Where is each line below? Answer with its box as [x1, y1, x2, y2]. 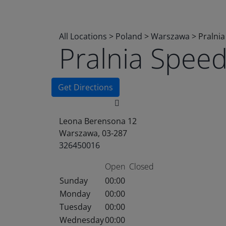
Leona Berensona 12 [59, 116, 137, 127]
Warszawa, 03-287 [59, 128, 127, 139]
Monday [60, 188, 90, 199]
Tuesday [60, 201, 91, 212]
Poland [116, 31, 144, 42]
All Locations [59, 31, 107, 42]
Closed [129, 161, 154, 172]
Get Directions [58, 82, 113, 93]
